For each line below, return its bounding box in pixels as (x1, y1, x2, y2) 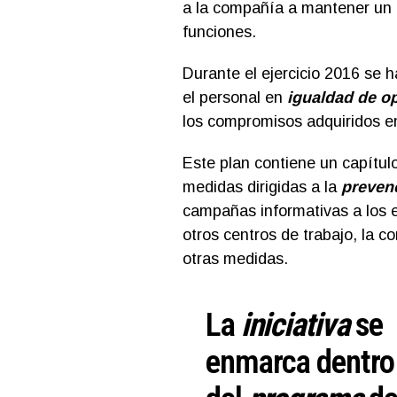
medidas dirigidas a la (182, 177, 341, 196)
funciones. (182, 22, 256, 41)
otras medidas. (182, 249, 288, 268)
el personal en (182, 88, 287, 106)
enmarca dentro (206, 342, 394, 381)
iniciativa (234, 305, 349, 344)
